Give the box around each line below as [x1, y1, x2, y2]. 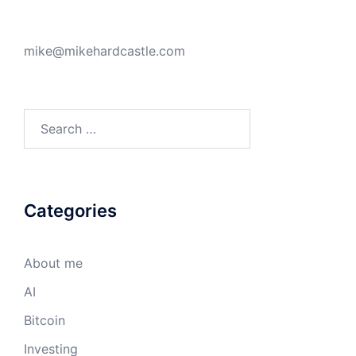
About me [24, 255, 83, 271]
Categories [24, 200, 117, 221]
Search [23, 110, 64, 126]
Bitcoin [24, 312, 65, 328]
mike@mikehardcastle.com [24, 43, 185, 59]
